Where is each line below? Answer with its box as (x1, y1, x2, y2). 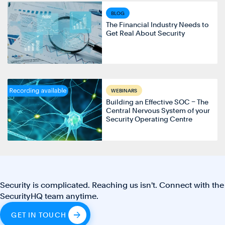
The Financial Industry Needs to (106, 21, 209, 29)
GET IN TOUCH (11, 210, 66, 219)
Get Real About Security (106, 29, 185, 38)
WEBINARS (111, 87, 138, 93)
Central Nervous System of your (106, 106, 210, 115)
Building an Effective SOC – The (106, 97, 209, 106)
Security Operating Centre (106, 115, 193, 123)
